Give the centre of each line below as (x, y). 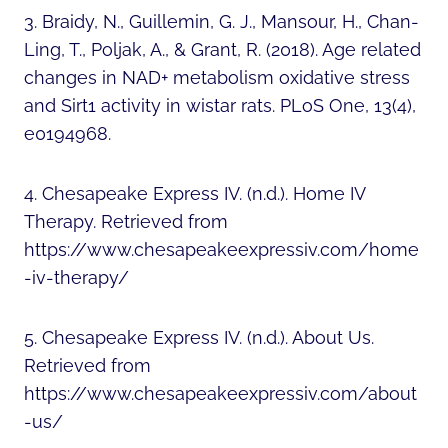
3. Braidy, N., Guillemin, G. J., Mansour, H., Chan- (221, 21)
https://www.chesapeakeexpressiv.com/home (221, 249)
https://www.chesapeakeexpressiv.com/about (220, 393)
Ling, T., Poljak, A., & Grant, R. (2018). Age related (222, 49)
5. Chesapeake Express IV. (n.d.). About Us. (199, 337)
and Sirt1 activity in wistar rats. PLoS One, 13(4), (220, 105)
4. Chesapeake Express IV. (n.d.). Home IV (194, 193)
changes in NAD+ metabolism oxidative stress (217, 77)
